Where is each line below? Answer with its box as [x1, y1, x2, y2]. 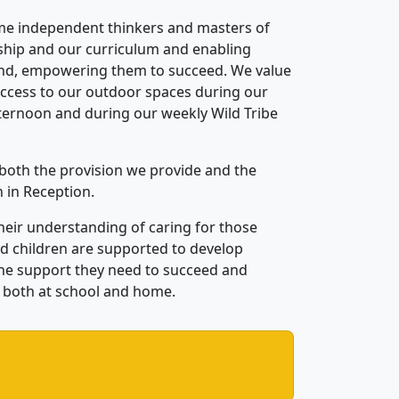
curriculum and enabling [85, 39, 251, 60]
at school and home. [35, 281, 179, 302]
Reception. [23, 182, 98, 202]
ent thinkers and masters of [82, 18, 270, 38]
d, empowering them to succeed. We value [5, 61, 291, 81]
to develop [168, 239, 243, 259]
